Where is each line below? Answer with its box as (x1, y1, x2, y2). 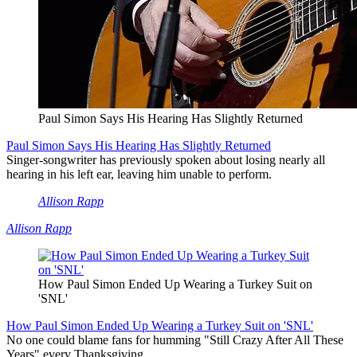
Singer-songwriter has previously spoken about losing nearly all (6, 152, 325, 167)
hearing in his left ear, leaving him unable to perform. (6, 167, 272, 181)
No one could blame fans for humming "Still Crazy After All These (6, 332, 343, 347)
